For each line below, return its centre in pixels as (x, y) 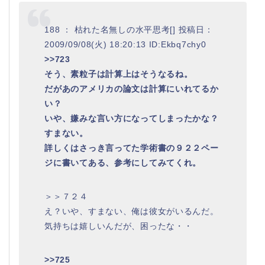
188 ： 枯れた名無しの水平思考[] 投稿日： (129, 29)
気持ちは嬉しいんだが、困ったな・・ (119, 226)
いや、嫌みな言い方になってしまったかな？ (132, 118)
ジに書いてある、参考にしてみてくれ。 (123, 162)
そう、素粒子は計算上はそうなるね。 (119, 74)
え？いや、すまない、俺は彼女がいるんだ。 (132, 211)
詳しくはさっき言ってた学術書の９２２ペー (132, 148)
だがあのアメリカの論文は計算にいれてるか (132, 88)
